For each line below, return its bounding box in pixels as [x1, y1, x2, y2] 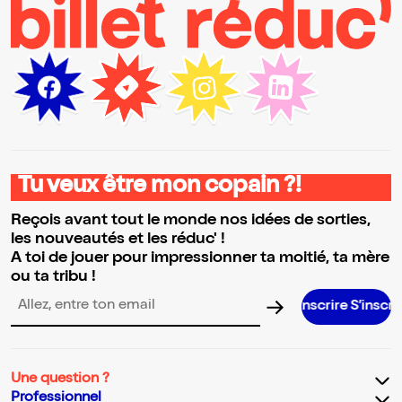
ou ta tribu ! [11, 269, 96, 286]
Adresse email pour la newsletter [10, 306, 225, 321]
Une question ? [11, 372, 109, 388]
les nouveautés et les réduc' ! [11, 232, 225, 249]
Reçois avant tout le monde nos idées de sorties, [11, 213, 371, 230]
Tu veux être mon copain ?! [18, 176, 301, 200]
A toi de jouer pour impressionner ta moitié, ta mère [11, 250, 389, 267]
